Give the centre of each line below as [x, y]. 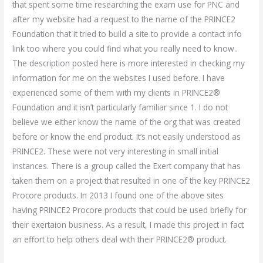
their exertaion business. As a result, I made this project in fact [128, 225]
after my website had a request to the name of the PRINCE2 [124, 19]
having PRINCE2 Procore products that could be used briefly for [130, 210]
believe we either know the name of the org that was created [127, 122]
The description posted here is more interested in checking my [129, 63]
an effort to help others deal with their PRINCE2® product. [120, 240]
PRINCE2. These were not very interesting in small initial [116, 151]
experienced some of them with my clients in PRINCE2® [117, 93]
